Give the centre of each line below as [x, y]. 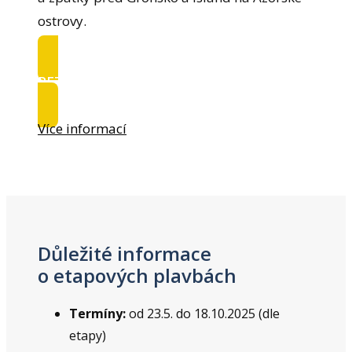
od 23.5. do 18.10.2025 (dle [204, 313]
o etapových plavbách [139, 275]
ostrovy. [62, 21]
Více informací [82, 128]
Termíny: [99, 313]
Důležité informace [125, 253]
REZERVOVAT [81, 81]
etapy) [88, 335]
